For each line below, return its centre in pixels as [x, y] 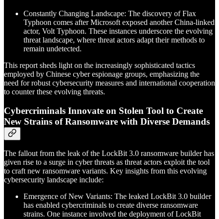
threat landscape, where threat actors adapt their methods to [114, 40]
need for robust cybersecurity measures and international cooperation [109, 83]
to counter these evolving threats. [55, 91]
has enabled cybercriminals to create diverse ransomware [111, 205]
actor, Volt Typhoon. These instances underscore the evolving [118, 31]
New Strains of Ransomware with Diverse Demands [107, 121]
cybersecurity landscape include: [54, 180]
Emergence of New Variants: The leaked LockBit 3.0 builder [117, 197]
